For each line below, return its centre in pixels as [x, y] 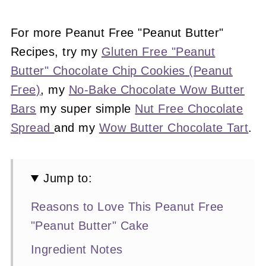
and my [77, 128]
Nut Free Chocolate [189, 109]
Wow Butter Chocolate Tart [174, 128]
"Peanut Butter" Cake [90, 226]
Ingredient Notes [77, 250]
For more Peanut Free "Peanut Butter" [117, 33]
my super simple [85, 109]
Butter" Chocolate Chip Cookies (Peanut [121, 71]
